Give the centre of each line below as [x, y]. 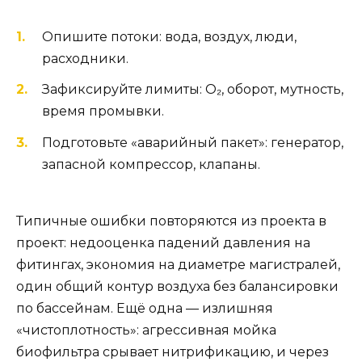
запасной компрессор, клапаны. [151, 164]
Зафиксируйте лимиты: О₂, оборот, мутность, [193, 90]
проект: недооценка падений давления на [163, 242]
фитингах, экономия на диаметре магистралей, [178, 264]
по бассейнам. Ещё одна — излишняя [145, 308]
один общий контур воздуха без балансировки [177, 286]
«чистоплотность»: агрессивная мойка [146, 330]
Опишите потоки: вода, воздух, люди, [169, 37]
